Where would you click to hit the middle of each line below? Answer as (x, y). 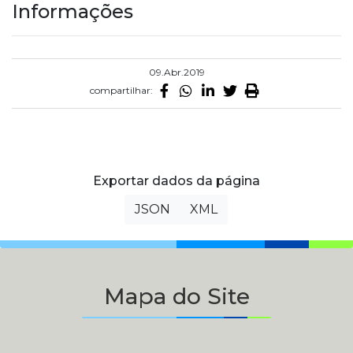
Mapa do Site (176, 296)
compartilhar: (121, 90)
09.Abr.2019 (176, 72)
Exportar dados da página (176, 180)
